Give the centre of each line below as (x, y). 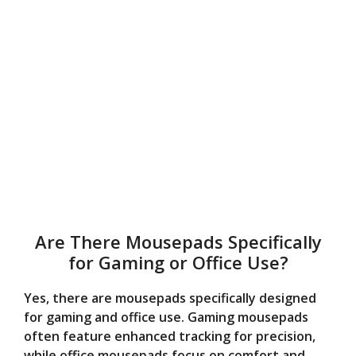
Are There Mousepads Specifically (178, 242)
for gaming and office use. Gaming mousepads (166, 317)
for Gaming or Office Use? (178, 263)
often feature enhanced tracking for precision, (170, 337)
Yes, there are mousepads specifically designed (170, 298)
